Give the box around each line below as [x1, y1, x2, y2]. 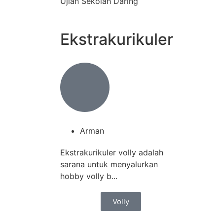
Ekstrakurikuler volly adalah [60, 147, 163, 157]
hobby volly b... [60, 171, 117, 181]
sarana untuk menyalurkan [60, 159, 158, 169]
